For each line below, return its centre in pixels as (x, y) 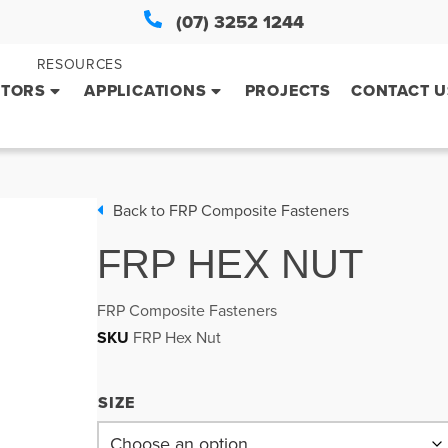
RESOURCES (79, 64)
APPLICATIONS (145, 90)
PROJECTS (287, 90)
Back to (141, 210)
